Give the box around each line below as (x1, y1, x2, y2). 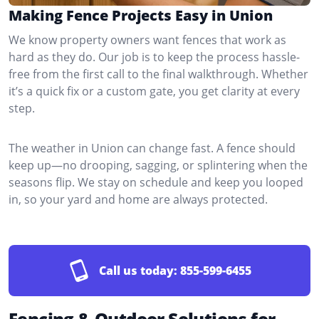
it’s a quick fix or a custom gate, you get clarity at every (9, 83, 300, 99)
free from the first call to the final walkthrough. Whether (9, 66, 308, 82)
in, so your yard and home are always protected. (9, 191, 268, 207)
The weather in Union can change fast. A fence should (9, 140, 296, 156)
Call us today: (99, 262, 177, 278)
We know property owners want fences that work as (9, 31, 286, 48)
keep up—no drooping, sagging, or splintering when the (9, 157, 308, 173)
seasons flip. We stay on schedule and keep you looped (9, 174, 303, 190)
